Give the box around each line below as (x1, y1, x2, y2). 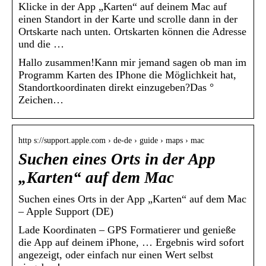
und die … (18, 38, 64, 50)
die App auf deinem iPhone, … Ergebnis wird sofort (18, 236, 244, 249)
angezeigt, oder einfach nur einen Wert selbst (18, 249, 213, 261)
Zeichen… (18, 94, 64, 106)
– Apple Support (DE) (18, 205, 113, 218)
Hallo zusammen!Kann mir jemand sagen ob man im (18, 56, 246, 69)
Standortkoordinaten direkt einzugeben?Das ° (18, 81, 214, 94)
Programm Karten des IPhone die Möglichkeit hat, (18, 69, 236, 81)
